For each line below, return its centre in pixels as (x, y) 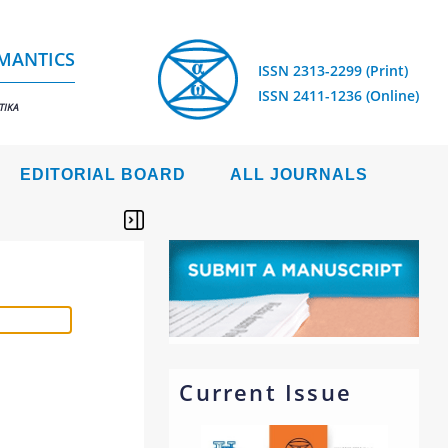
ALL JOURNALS (299, 174)
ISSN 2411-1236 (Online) (338, 95)
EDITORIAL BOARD (103, 174)
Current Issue (265, 392)
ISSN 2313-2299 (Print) (333, 70)
